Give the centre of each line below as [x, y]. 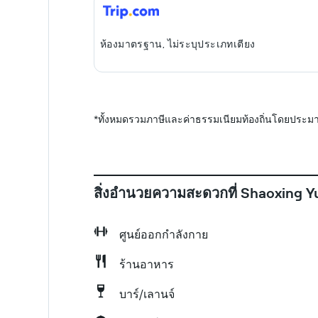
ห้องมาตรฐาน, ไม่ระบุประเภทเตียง [178, 44]
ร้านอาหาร [147, 264]
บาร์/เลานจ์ [147, 294]
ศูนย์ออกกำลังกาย [164, 234]
